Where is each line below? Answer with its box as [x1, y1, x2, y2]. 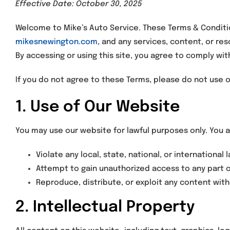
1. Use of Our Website [15, 99, 180, 116]
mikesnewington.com [15, 38, 98, 47]
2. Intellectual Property [15, 199, 195, 216]
